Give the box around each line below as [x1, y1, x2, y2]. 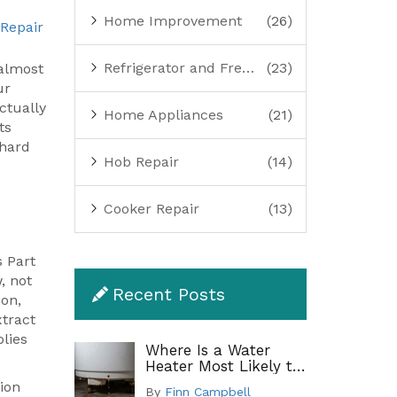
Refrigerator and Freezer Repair [98, 59, 242, 76]
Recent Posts [112, 284, 225, 305]
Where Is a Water [144, 341, 270, 359]
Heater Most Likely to [144, 357, 301, 375]
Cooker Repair [98, 200, 199, 217]
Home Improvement [98, 12, 242, 29]
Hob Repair [98, 153, 179, 170]
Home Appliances [98, 106, 223, 123]
